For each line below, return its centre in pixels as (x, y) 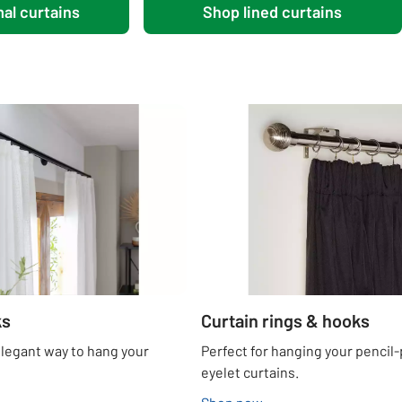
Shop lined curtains (273, 12)
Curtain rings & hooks (285, 321)
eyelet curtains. (250, 372)
